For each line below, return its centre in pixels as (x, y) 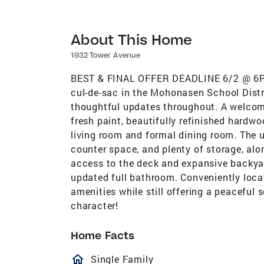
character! (95, 205)
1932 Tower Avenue (105, 55)
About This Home (132, 39)
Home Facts (103, 235)
